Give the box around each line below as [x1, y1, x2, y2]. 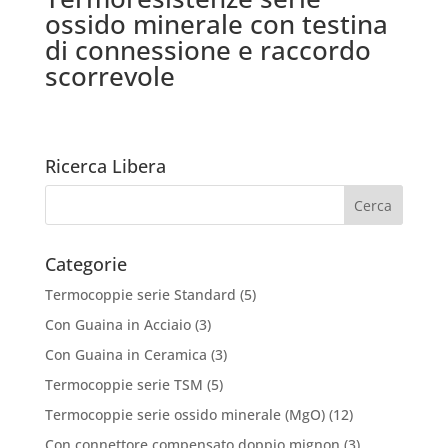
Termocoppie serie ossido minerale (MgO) [44, 405, 325, 425]
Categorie [44, 252, 127, 277]
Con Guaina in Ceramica [44, 345, 207, 365]
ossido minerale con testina [44, 5, 388, 42]
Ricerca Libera [44, 154, 166, 179]
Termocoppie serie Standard [44, 285, 236, 305]
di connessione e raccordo [44, 31, 371, 68]
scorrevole [44, 57, 175, 94]
